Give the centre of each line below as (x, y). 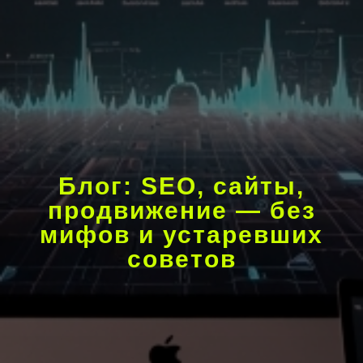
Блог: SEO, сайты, (181, 186)
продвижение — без (181, 210)
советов (181, 259)
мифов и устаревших (181, 235)
